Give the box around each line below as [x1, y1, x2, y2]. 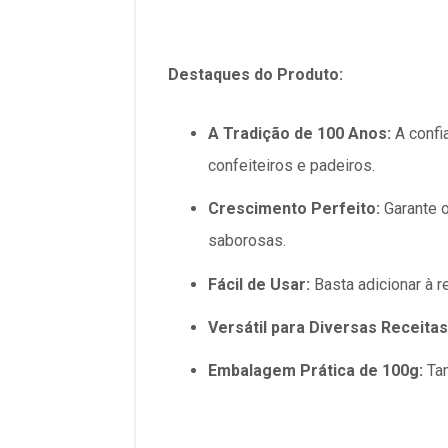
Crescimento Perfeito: [208, 199, 380, 219]
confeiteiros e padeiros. [208, 156, 375, 176]
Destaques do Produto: [168, 65, 343, 84]
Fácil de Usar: [208, 274, 310, 294]
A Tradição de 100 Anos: [208, 124, 391, 144]
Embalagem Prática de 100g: [208, 360, 423, 380]
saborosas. [208, 231, 286, 251]
